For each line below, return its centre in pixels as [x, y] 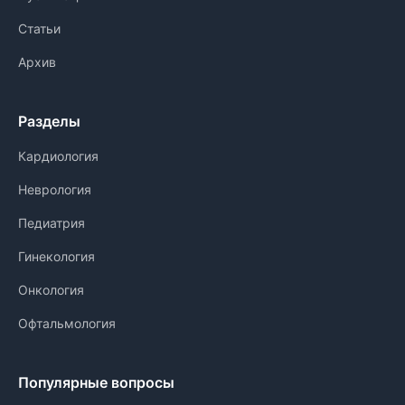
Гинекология [57, 256]
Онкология [51, 290]
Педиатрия [52, 223]
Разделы [49, 121]
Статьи [39, 28]
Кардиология [58, 156]
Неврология [55, 189]
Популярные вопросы [96, 382]
